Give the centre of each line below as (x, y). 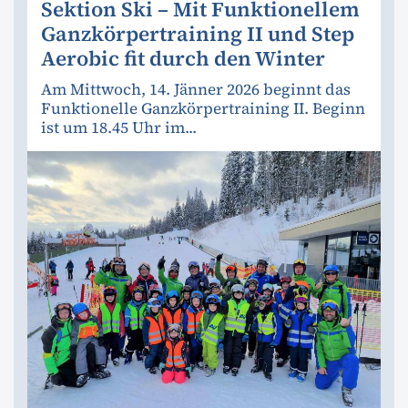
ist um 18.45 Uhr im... (119, 127)
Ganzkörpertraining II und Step (198, 34)
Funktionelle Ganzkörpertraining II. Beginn (203, 108)
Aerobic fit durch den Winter (183, 58)
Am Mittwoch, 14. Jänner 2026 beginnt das (196, 89)
